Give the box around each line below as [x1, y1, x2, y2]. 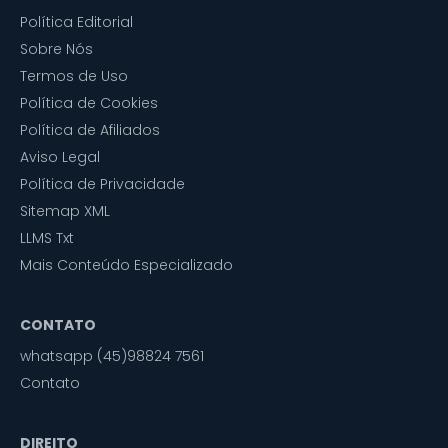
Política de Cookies [20, 93, 158, 113]
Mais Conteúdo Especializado [20, 255, 233, 275]
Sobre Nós [20, 39, 93, 59]
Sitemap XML [20, 201, 110, 221]
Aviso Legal [20, 147, 100, 167]
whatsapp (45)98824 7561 [20, 346, 204, 366]
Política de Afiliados [20, 120, 160, 140]
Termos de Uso [20, 66, 128, 86]
